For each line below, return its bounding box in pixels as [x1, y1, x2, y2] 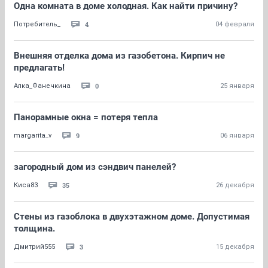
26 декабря [216, 181, 254, 189]
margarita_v [14, 132, 51, 139]
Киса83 [14, 181, 38, 189]
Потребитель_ [14, 20, 60, 28]
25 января [220, 82, 254, 90]
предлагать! [14, 62, 65, 73]
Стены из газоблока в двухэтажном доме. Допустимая [14, 211, 249, 222]
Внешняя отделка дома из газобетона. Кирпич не [14, 50, 225, 61]
